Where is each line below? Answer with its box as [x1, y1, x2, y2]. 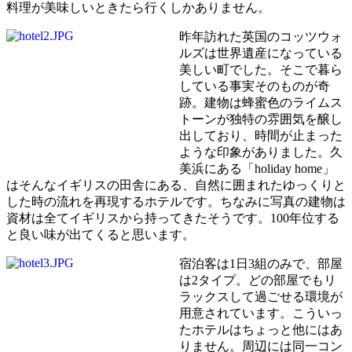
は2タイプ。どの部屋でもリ [179, 273, 336, 287]
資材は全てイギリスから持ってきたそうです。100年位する [6, 211, 339, 225]
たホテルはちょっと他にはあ [179, 322, 343, 336]
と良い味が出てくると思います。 [6, 227, 195, 241]
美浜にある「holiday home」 [179, 161, 335, 175]
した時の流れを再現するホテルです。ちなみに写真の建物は [6, 194, 346, 208]
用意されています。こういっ [179, 306, 343, 320]
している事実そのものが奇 [179, 79, 330, 93]
